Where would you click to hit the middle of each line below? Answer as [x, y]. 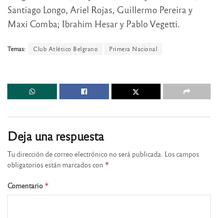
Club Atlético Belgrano [65, 48]
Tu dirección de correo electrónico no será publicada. [85, 154]
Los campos [182, 154]
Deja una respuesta [56, 136]
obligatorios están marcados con [56, 165]
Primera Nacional [133, 48]
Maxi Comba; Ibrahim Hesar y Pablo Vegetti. [94, 24]
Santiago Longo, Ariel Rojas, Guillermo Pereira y [100, 10]
